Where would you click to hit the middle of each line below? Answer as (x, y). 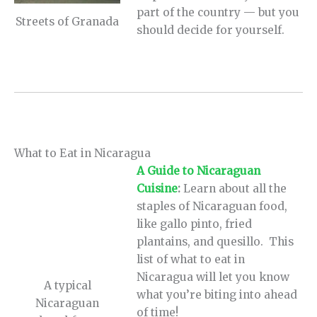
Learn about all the (235, 188)
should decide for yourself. (211, 30)
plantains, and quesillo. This (215, 241)
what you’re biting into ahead (217, 294)
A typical (67, 286)
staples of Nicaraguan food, (212, 206)
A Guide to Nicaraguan (199, 171)
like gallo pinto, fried (195, 224)
